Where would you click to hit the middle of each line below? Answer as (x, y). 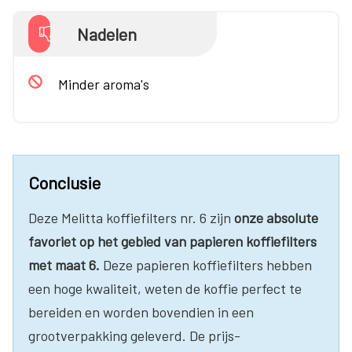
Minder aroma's (104, 84)
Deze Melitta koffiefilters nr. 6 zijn (131, 217)
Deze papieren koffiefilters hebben (206, 264)
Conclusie (64, 182)
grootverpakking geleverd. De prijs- (134, 335)
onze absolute (276, 217)
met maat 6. (64, 264)
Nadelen (106, 33)
